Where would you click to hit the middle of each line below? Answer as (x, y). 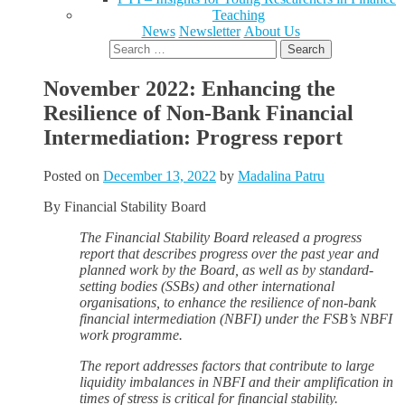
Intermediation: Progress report (193, 137)
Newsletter (209, 31)
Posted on (73, 175)
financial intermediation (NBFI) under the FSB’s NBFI (236, 318)
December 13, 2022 (160, 175)
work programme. (131, 334)
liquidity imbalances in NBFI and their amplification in (236, 381)
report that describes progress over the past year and (229, 253)
